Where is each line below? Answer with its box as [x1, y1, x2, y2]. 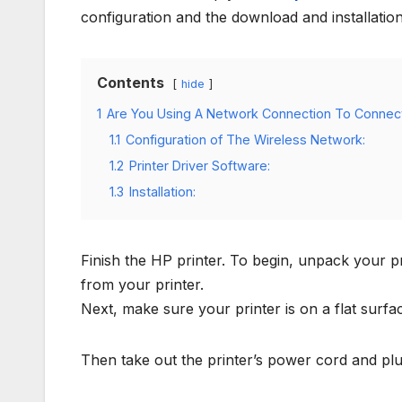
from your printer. [81, 275, 204, 294]
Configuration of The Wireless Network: [126, 132, 365, 148]
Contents [97, 74, 164, 92]
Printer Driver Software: [129, 158, 270, 174]
